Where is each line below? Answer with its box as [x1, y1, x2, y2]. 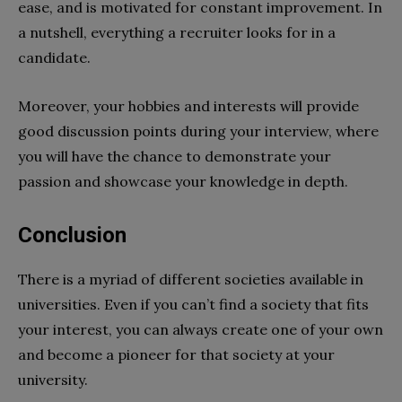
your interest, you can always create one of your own [18, 319, 383, 338]
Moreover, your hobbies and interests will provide [18, 96, 359, 115]
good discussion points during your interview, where [18, 121, 379, 140]
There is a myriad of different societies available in [18, 269, 363, 288]
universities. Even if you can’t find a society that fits [18, 294, 369, 313]
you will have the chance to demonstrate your [18, 146, 331, 165]
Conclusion [18, 222, 127, 248]
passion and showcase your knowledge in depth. [18, 171, 352, 190]
